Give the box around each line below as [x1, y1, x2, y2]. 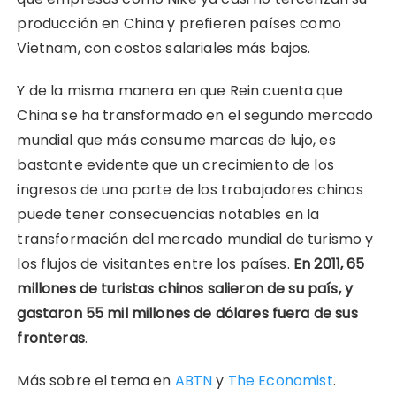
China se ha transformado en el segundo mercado [17, 104, 374, 126]
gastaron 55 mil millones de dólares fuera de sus [17, 302, 358, 324]
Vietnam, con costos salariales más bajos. [17, 37, 311, 58]
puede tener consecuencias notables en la [17, 203, 320, 225]
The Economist [227, 369, 333, 391]
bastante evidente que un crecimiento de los [17, 154, 334, 175]
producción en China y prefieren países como [17, 12, 341, 34]
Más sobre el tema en [17, 369, 175, 391]
